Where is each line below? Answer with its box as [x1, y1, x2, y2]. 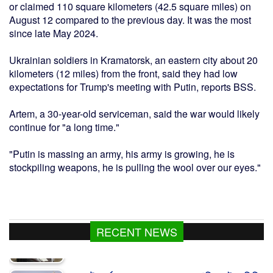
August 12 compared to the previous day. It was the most [9, 13, 251, 27]
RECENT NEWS [96, 224, 177, 240]
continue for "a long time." [9, 120, 119, 135]
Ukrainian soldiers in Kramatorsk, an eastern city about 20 [9, 53, 258, 68]
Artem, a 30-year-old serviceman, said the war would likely [9, 107, 260, 121]
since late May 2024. [9, 26, 98, 41]
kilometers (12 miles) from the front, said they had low [9, 66, 238, 81]
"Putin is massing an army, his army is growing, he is [9, 147, 235, 161]
